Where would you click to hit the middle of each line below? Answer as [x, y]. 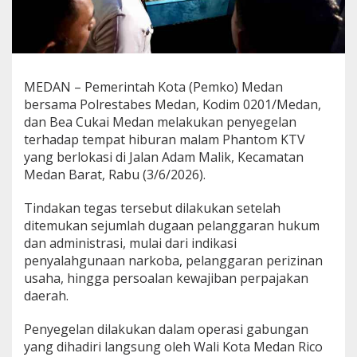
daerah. [46, 295]
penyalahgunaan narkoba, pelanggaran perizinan [173, 260]
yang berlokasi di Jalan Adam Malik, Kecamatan [164, 157]
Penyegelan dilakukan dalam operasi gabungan [166, 329]
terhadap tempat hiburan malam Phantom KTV [165, 139]
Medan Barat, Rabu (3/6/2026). [115, 174]
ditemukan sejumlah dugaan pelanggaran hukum [172, 225]
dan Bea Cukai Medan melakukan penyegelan [160, 122]
